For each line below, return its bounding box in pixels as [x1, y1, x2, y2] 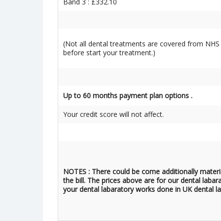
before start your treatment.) [63, 48, 155, 57]
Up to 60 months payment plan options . [63, 91, 194, 100]
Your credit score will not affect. [63, 110, 164, 119]
